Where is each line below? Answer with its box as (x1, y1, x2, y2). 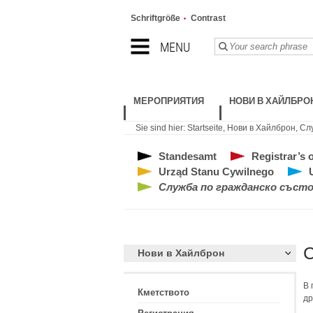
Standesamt (158, 150, 217, 162)
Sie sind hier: (135, 123, 187, 133)
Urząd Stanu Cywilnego (158, 166, 274, 177)
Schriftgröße (130, 13, 180, 23)
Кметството (137, 287, 189, 298)
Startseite (187, 123, 223, 133)
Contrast (190, 13, 226, 23)
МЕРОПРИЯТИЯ (133, 96, 204, 106)
